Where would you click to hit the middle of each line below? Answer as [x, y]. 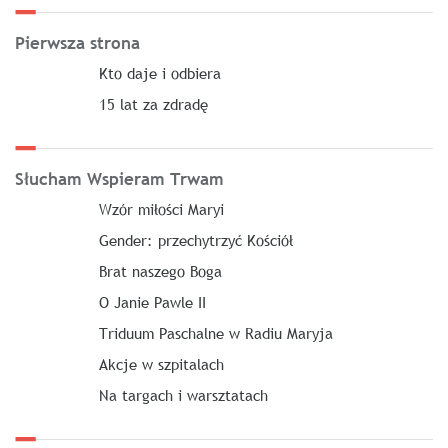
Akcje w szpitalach [161, 364]
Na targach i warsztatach [183, 395]
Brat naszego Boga [160, 271]
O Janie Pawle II [152, 302]
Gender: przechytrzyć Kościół [195, 240]
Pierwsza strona [77, 43]
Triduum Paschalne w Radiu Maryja [215, 333]
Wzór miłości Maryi [161, 209]
